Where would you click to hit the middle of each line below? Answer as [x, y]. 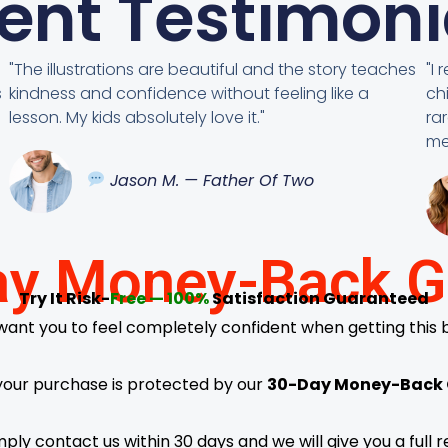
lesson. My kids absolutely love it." [137, 117]
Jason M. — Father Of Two [210, 180]
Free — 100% [159, 298]
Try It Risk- [64, 298]
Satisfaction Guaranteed [319, 298]
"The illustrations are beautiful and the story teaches [213, 69]
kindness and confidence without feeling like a [189, 93]
